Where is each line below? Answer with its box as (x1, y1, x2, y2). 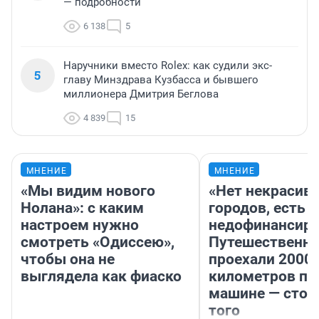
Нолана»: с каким (21, 199, 144, 217)
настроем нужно (21, 216, 139, 234)
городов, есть (209, 199, 305, 217)
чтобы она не (21, 251, 115, 268)
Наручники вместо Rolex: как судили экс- (63, 59, 272, 73)
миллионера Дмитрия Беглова (63, 88, 219, 101)
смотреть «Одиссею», (21, 234, 174, 251)
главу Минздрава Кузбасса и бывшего (63, 73, 258, 87)
